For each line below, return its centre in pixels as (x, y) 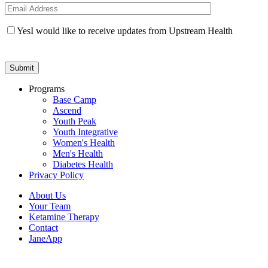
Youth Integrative (85, 132)
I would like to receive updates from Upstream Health (132, 31)
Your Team (50, 206)
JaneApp (45, 239)
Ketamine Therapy (64, 217)
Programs (47, 89)
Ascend (67, 111)
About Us (47, 196)
